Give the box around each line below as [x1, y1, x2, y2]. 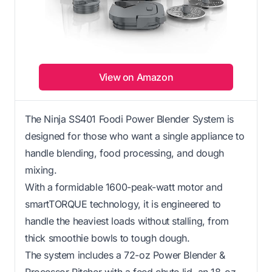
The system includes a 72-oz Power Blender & [25, 248, 225, 261]
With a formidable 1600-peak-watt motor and [25, 180, 223, 193]
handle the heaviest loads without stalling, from [25, 214, 229, 227]
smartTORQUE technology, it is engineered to [25, 197, 221, 210]
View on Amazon [98, 70, 174, 83]
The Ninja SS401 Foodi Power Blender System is [25, 112, 234, 125]
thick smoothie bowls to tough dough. [25, 231, 190, 244]
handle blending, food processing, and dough [25, 146, 224, 159]
